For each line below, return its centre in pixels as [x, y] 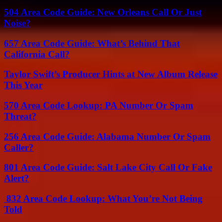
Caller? [19, 147]
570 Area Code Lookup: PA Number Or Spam [99, 105]
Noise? [17, 23]
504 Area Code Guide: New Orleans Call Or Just [103, 12]
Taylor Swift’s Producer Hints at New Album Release [111, 74]
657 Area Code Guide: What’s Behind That [92, 43]
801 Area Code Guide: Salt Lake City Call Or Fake [108, 167]
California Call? [37, 54]
